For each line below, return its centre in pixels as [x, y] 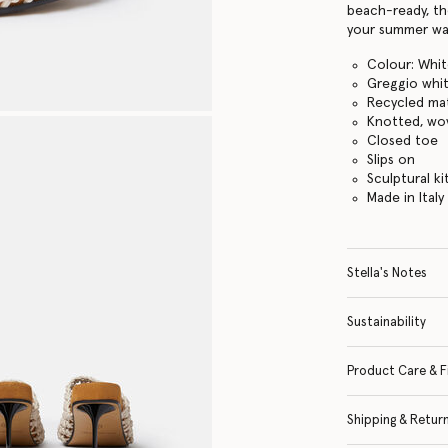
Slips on [391, 159]
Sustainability [387, 322]
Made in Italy [406, 197]
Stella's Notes [387, 273]
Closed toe [403, 140]
